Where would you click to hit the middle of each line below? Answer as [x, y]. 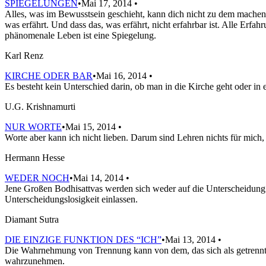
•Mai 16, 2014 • [123, 75]
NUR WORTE [33, 126]
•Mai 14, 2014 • [99, 178]
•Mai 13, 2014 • [191, 239]
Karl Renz [24, 55]
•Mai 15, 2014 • [92, 126]
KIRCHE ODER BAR [49, 75]
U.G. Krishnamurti [40, 106]
